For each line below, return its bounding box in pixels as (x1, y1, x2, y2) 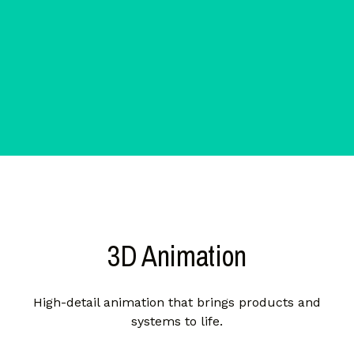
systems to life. (130, 314, 223, 330)
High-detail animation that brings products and (32, 295, 321, 311)
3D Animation (107, 237, 247, 276)
